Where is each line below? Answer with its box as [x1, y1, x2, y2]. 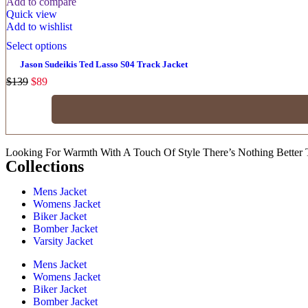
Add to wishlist [6, 20, 72, 32]
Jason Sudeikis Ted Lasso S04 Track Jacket [20, 58, 188, 69]
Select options [6, 39, 67, 52]
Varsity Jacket [33, 234, 93, 247]
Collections [5, 157, 84, 175]
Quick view [6, 8, 57, 20]
